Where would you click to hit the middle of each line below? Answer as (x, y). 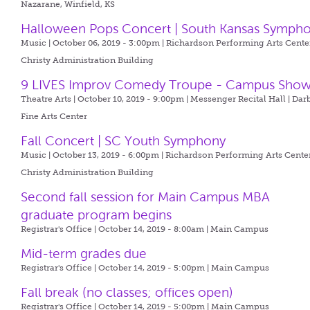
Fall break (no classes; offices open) (127, 292)
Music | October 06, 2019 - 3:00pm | (94, 43)
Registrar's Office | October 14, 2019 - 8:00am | (116, 229)
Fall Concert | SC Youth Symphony (124, 141)
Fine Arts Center (54, 116)
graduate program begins (97, 215)
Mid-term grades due (84, 254)
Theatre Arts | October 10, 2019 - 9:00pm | (106, 99)
